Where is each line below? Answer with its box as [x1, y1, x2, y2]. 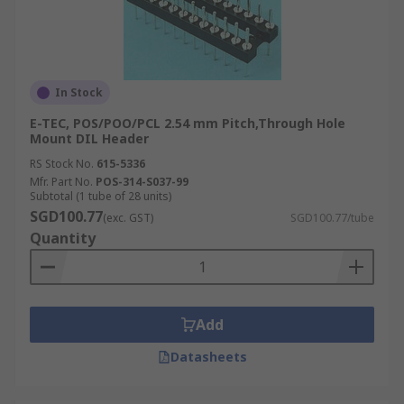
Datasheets [170, 348, 247, 365]
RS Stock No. [30, 156, 94, 171]
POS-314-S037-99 [96, 174, 188, 189]
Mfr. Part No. [30, 174, 93, 189]
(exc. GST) [103, 210, 153, 225]
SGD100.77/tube [290, 210, 374, 225]
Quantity [30, 228, 96, 248]
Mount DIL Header [30, 130, 149, 147]
